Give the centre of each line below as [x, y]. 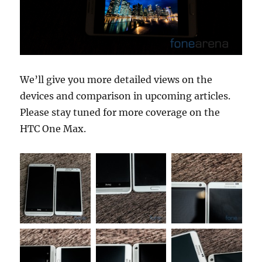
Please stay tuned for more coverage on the [120, 112]
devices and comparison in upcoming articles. [125, 96]
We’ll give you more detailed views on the [116, 79]
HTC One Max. [53, 128]
